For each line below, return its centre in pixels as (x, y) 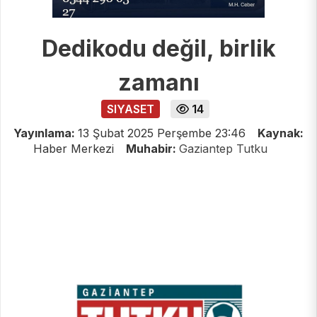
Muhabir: (152, 149)
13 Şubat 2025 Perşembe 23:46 (162, 133)
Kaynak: (281, 133)
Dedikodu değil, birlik (158, 49)
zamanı (158, 83)
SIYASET (130, 109)
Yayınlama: (46, 133)
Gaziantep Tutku (223, 149)
